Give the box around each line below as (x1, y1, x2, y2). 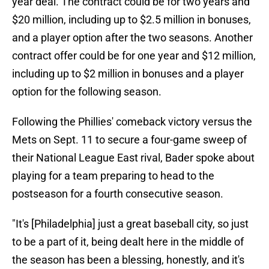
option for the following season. (12, 85, 162, 98)
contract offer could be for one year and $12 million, (12, 49, 256, 62)
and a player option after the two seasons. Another (12, 31, 253, 44)
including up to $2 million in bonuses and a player (12, 67, 244, 80)
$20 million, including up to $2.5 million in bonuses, (12, 13, 251, 26)
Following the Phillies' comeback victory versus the (12, 115, 252, 128)
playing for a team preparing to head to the (12, 169, 214, 183)
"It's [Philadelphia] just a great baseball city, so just (12, 217, 249, 231)
